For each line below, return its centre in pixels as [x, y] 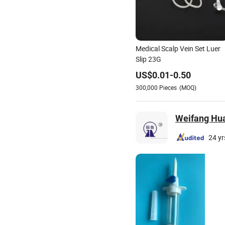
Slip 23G [148, 59]
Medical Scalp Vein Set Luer [178, 48]
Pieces [168, 87]
